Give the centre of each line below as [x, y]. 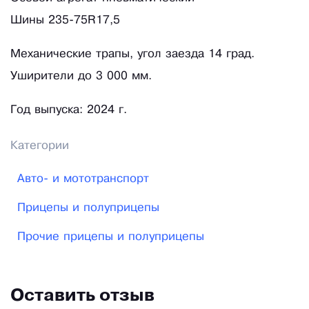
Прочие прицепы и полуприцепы [111, 237]
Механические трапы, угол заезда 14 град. [132, 54]
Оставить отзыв [82, 297]
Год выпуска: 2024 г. [69, 110]
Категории [40, 146]
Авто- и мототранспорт [83, 179]
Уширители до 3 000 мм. [81, 77]
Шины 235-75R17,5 [65, 21]
